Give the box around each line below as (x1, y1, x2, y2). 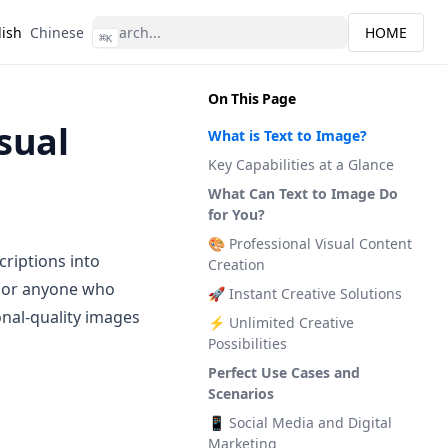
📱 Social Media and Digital (208, 413, 392, 432)
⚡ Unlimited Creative (208, 313, 354, 332)
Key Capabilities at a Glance (208, 155, 394, 174)
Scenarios (208, 384, 274, 403)
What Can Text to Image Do (208, 184, 398, 203)
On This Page (208, 89, 296, 108)
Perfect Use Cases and (208, 363, 360, 382)
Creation (208, 255, 265, 274)
